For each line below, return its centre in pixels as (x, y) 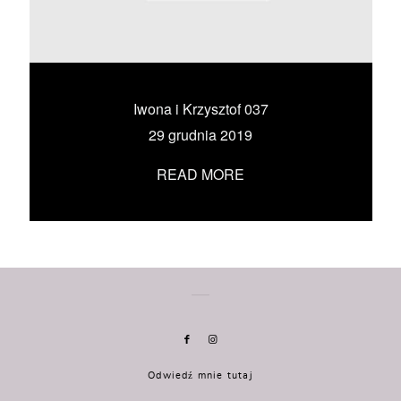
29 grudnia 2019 (200, 135)
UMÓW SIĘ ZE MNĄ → (200, 61)
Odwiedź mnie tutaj (200, 375)
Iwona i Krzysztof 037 (200, 109)
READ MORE (200, 174)
